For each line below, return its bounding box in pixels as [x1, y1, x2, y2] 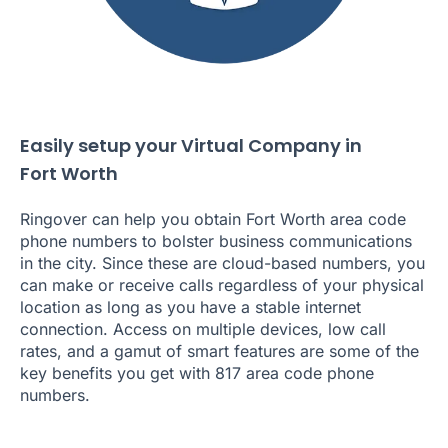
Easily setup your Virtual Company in [20, 132, 362, 158]
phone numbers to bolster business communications [20, 230, 412, 251]
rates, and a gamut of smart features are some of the [20, 340, 419, 361]
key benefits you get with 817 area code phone [20, 362, 374, 383]
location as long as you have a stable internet [20, 296, 361, 317]
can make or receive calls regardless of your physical [20, 274, 424, 295]
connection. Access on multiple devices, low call [20, 318, 386, 339]
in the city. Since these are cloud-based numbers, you [20, 252, 425, 273]
